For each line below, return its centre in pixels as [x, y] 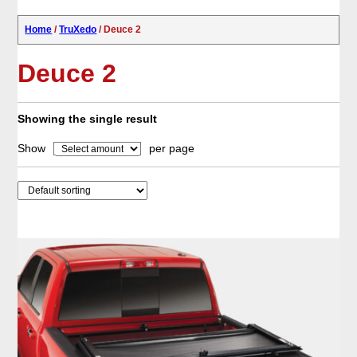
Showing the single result [88, 118]
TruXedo [78, 29]
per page [172, 148]
